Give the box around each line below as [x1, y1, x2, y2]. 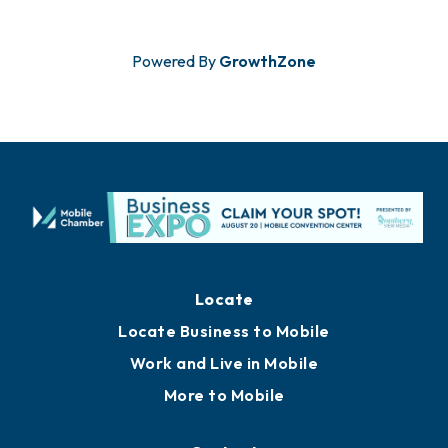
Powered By [132, 51, 219, 71]
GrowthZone [219, 51, 316, 71]
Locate [194, 413, 254, 433]
